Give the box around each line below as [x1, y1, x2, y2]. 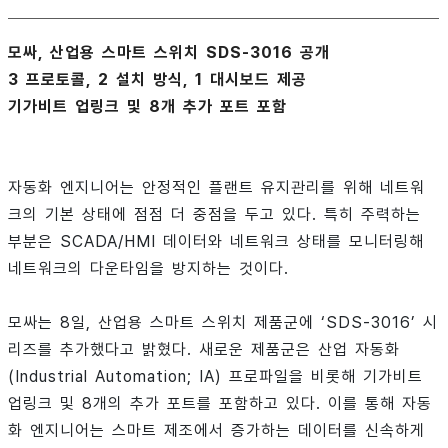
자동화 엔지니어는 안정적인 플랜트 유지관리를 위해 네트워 [8, 178, 425, 198]
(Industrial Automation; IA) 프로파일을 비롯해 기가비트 [8, 367, 423, 387]
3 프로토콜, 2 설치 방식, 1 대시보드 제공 [8, 70, 307, 90]
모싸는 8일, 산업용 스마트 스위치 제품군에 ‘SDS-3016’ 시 [8, 313, 438, 333]
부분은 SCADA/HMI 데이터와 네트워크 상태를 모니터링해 [8, 232, 424, 252]
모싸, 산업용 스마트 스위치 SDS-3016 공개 [8, 43, 330, 63]
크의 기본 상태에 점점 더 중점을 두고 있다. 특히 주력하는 [8, 205, 421, 225]
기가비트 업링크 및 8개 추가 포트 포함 [8, 97, 287, 117]
